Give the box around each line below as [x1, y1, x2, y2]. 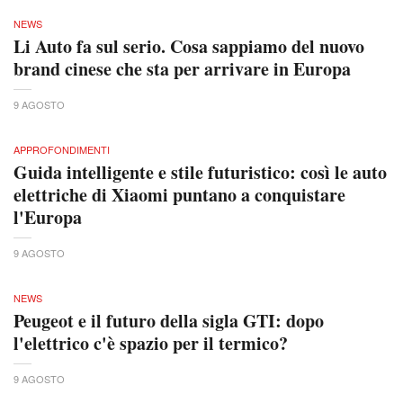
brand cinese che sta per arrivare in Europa [13, 56, 351, 83]
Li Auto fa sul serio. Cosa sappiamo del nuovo [13, 33, 364, 60]
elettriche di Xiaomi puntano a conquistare [13, 182, 345, 209]
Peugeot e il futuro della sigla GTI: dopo [13, 308, 324, 335]
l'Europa [13, 204, 82, 231]
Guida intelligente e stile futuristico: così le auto [13, 159, 387, 186]
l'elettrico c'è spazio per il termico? [13, 330, 288, 357]
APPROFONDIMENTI [13, 142, 110, 157]
